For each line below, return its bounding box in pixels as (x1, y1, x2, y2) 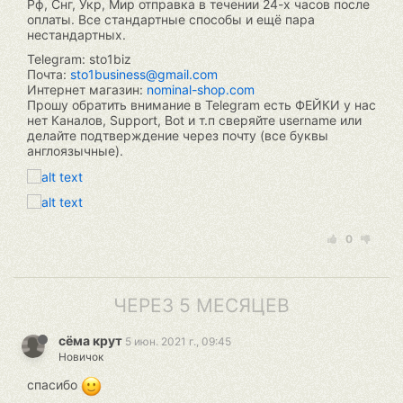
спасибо (27, 377, 81, 393)
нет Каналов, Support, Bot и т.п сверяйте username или (27, 112, 362, 128)
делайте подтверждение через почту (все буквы (27, 128, 328, 143)
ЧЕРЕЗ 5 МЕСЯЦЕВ (113, 294, 290, 318)
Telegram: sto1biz (27, 51, 131, 67)
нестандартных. (27, 27, 126, 42)
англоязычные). (27, 143, 123, 158)
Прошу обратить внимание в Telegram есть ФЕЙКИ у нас (27, 97, 376, 112)
